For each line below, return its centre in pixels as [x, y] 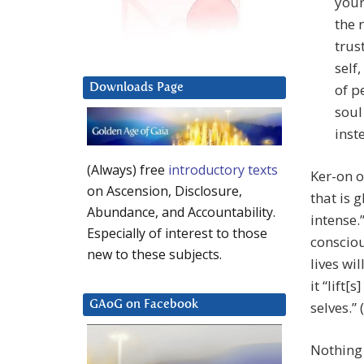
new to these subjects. [154, 255]
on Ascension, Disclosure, [165, 191]
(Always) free [128, 170]
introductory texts [223, 170]
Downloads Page [136, 88]
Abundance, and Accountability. [181, 212]
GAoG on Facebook [144, 305]
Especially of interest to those [177, 234]
